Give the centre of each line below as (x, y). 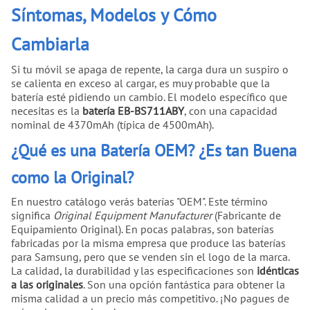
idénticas (278, 270)
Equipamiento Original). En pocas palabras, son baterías (143, 229)
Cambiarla (50, 44)
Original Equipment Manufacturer (133, 215)
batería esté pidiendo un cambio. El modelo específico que (149, 97)
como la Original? (72, 177)
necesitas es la (47, 110)
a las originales (47, 284)
